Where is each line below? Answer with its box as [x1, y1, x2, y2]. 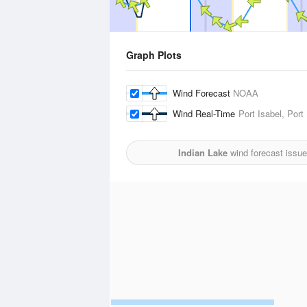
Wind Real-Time [173, 107, 238, 120]
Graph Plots [126, 48, 182, 62]
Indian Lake [178, 146, 228, 159]
